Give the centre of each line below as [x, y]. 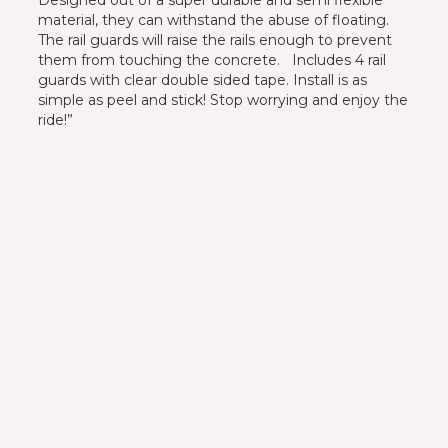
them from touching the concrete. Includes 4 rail [211, 59]
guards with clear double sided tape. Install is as [202, 79]
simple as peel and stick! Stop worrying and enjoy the [222, 99]
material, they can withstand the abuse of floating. [213, 19]
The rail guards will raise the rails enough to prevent [214, 39]
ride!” [55, 119]
